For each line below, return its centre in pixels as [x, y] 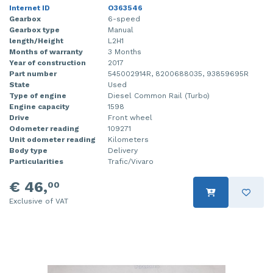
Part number [33, 74]
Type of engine [38, 96]
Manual [121, 30]
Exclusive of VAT [39, 201]
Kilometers [128, 140]
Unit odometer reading [52, 140]
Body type [28, 151]
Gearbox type [34, 30]
